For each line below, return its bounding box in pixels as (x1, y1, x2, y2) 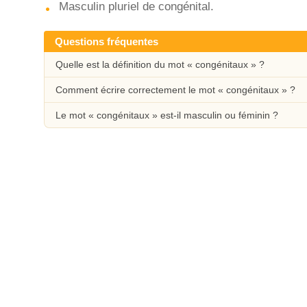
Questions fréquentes (55, 36, 158, 47)
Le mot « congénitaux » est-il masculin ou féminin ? (56, 110, 278, 121)
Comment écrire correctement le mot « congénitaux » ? (56, 84, 295, 95)
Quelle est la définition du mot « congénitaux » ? (56, 59, 265, 70)
